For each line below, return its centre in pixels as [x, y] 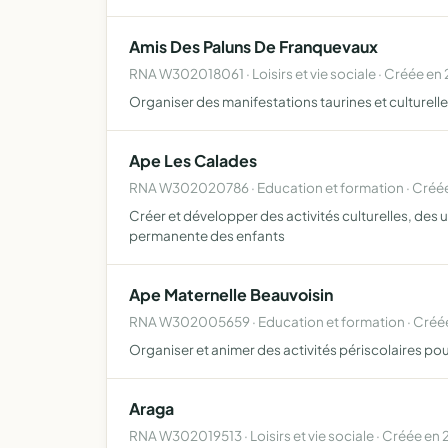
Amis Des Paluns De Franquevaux [253, 46]
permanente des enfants [207, 235]
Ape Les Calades [193, 160]
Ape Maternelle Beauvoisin [231, 294]
